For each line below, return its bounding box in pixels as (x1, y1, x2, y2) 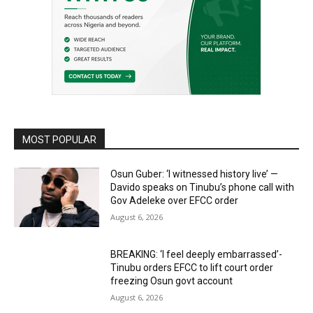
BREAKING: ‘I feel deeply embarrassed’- (110, 249, 283, 261)
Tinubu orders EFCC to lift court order (110, 262, 274, 274)
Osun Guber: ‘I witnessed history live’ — (110, 168, 279, 180)
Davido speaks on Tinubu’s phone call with (110, 181, 295, 193)
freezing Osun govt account (110, 275, 233, 287)
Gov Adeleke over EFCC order (110, 194, 239, 206)
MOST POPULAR (22, 133, 96, 145)
